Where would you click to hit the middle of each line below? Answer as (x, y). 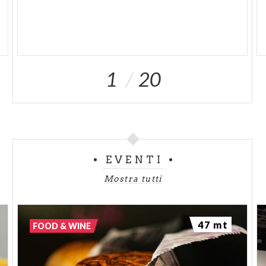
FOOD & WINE (62, 226)
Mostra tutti (133, 179)
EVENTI (134, 160)
